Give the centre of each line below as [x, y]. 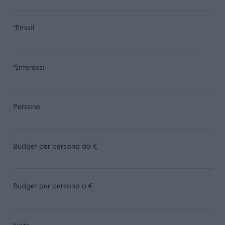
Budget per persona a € [53, 186]
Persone [26, 106]
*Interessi [29, 67]
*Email [23, 28]
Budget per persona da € [55, 146]
